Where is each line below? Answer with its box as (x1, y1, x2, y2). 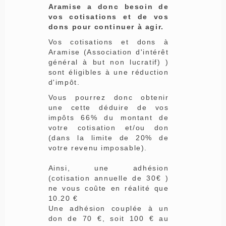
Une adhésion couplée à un (48, 204, 169, 212)
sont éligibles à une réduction (48, 68, 169, 76)
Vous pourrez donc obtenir (48, 93, 169, 101)
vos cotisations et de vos (48, 12, 169, 21)
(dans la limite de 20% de (48, 133, 169, 142)
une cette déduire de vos (48, 103, 169, 111)
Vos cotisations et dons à (48, 37, 169, 46)
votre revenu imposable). (48, 143, 147, 152)
